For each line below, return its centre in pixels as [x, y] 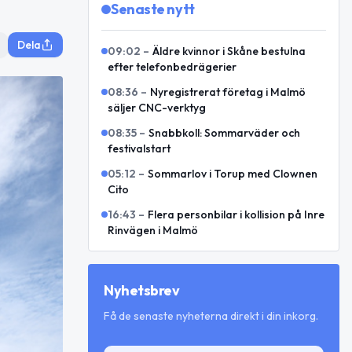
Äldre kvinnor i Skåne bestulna [229, 51]
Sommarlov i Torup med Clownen [233, 174]
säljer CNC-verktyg [157, 108]
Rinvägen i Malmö [153, 230]
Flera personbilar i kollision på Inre [236, 214]
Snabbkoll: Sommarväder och [224, 133]
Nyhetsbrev [142, 290]
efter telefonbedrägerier [172, 67]
